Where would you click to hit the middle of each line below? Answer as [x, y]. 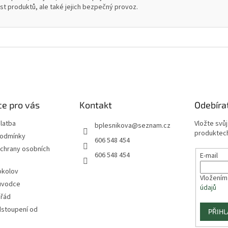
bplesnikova [113, 126]
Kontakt [95, 105]
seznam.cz [154, 126]
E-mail [209, 156]
